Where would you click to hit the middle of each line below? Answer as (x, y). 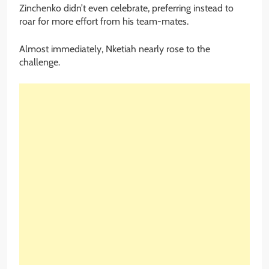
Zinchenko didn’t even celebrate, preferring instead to (126, 8)
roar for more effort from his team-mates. (104, 22)
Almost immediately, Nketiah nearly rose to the (115, 49)
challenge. (40, 62)
